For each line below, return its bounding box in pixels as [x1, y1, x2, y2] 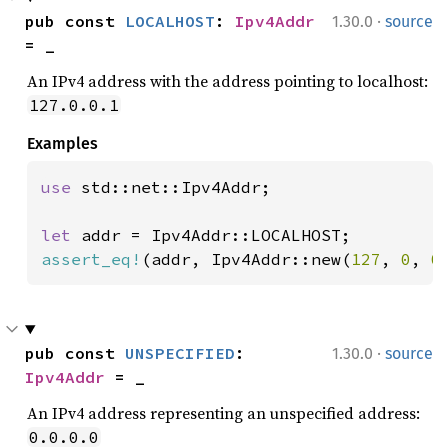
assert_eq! [41, 249, 141, 269]
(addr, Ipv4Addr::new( [141, 249, 351, 269]
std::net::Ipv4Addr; [81, 177, 271, 197]
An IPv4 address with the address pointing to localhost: [27, 70, 428, 92]
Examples [27, 134, 98, 153]
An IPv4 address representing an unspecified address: [27, 402, 420, 424]
